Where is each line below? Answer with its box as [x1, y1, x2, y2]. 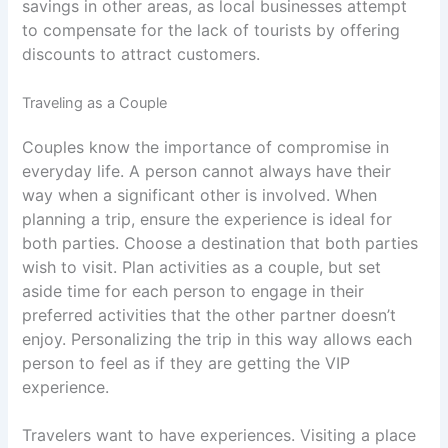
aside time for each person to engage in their [22, 281, 365, 302]
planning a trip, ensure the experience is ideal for [22, 209, 393, 230]
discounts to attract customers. [22, 44, 266, 65]
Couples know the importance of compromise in [22, 137, 390, 158]
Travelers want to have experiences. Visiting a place [22, 424, 417, 445]
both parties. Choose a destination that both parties [22, 233, 419, 254]
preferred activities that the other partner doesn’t [22, 305, 397, 326]
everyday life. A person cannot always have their [22, 161, 392, 182]
